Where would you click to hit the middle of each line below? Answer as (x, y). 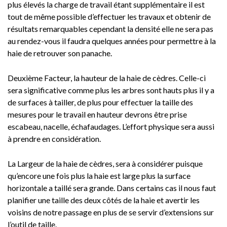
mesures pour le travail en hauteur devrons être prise (97, 114)
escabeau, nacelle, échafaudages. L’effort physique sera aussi (111, 126)
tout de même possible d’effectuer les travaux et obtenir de (109, 16)
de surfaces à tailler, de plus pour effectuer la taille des (100, 102)
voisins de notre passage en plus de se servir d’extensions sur (111, 212)
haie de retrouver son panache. (60, 53)
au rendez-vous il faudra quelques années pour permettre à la (112, 41)
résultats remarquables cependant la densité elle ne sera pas (110, 28)
